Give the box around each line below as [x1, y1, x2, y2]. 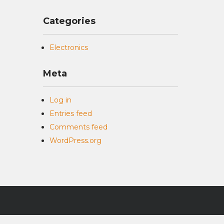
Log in [49, 95, 71, 104]
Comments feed [49, 122, 107, 131]
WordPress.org [49, 136, 101, 145]
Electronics [49, 43, 88, 52]
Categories [43, 15, 95, 26]
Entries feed [49, 109, 92, 118]
